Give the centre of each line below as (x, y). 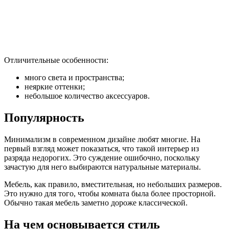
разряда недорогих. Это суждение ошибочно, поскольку (102, 157)
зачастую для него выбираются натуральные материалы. (102, 167)
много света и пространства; (74, 77)
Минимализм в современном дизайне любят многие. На (102, 139)
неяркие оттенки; (55, 86)
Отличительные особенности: (56, 60)
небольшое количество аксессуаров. (87, 96)
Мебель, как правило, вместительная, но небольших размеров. (113, 184)
